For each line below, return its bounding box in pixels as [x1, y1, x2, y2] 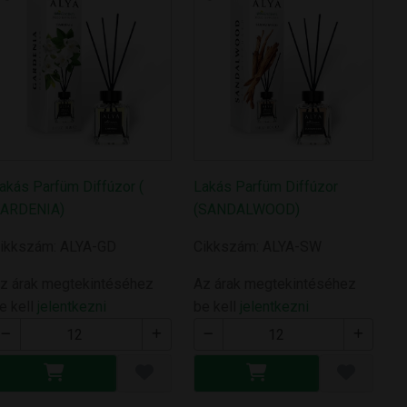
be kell [193, 298, 240, 316]
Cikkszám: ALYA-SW [193, 238, 322, 256]
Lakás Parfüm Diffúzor [193, 178, 338, 196]
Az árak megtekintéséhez [193, 275, 356, 293]
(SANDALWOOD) [193, 201, 300, 219]
